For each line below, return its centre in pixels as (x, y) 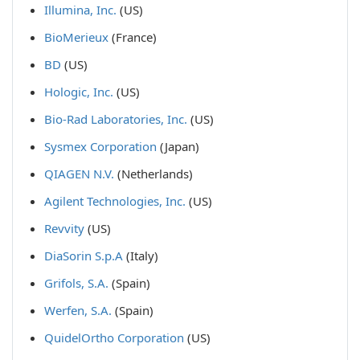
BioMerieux (76, 37)
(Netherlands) (153, 174)
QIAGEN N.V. (79, 174)
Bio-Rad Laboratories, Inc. (116, 119)
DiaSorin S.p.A (84, 256)
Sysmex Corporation (100, 147)
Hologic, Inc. (79, 92)
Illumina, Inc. (80, 10)
